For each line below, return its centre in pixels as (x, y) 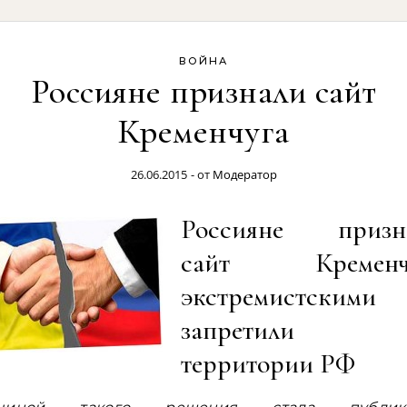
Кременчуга (203, 132)
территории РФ (268, 364)
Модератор (244, 174)
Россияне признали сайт (203, 92)
